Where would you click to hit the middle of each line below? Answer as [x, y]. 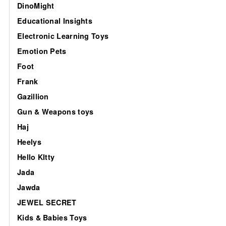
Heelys [29, 142]
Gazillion [33, 96]
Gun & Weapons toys [55, 111]
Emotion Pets [42, 51]
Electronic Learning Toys [63, 36]
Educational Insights [55, 20]
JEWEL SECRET [47, 202]
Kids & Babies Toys [52, 217]
